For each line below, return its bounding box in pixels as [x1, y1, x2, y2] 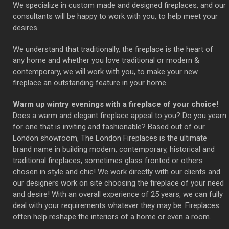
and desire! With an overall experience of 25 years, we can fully [13, 189, 223, 199]
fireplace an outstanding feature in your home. [13, 78, 168, 87]
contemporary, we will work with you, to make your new [13, 66, 198, 76]
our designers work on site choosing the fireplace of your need [13, 178, 224, 188]
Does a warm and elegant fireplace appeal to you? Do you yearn [13, 110, 226, 120]
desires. [13, 22, 39, 32]
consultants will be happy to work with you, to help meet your [13, 11, 218, 21]
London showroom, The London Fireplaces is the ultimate [13, 133, 207, 143]
